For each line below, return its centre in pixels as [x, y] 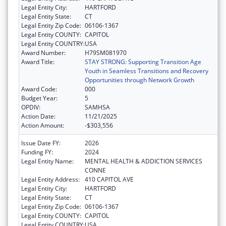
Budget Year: [39, 98]
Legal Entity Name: [47, 161]
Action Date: [38, 117]
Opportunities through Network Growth [139, 80]
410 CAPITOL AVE [109, 180]
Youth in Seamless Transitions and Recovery [147, 71]
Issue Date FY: [41, 143]
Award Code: [39, 89]
